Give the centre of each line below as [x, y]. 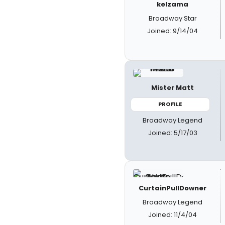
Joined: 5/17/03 [173, 133]
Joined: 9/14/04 [173, 31]
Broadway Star [173, 18]
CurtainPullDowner [173, 188]
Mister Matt [173, 88]
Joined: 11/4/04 [173, 215]
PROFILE [170, 104]
